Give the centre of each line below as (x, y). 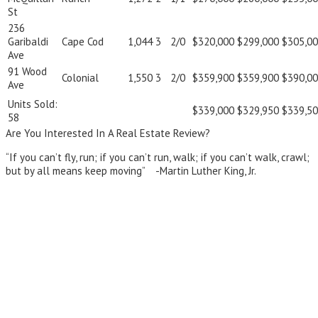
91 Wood (27, 72)
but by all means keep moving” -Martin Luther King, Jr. (132, 171)
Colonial (80, 78)
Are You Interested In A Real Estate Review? (108, 133)
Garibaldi (28, 42)
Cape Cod (83, 42)
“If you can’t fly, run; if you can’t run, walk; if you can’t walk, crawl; (158, 158)
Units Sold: (33, 104)
